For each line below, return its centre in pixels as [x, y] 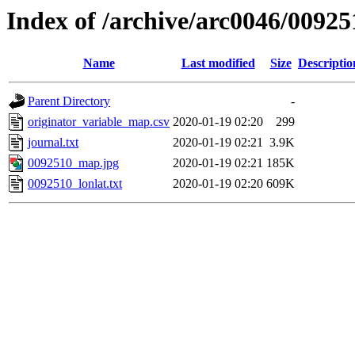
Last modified [218, 63]
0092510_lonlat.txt [75, 184]
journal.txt [53, 143]
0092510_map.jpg [73, 163]
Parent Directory [69, 101]
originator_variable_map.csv [99, 122]
